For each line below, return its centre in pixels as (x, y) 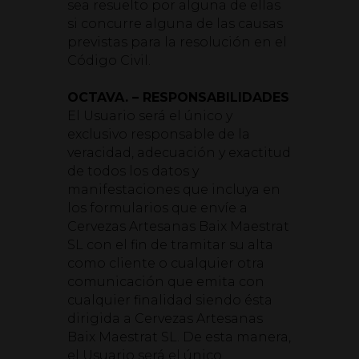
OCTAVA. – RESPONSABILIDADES (178, 97)
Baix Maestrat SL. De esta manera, (179, 337)
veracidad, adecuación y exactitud (179, 153)
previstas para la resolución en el (177, 42)
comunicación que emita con (166, 282)
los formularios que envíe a (157, 208)
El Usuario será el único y (150, 116)
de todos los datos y (133, 171)
